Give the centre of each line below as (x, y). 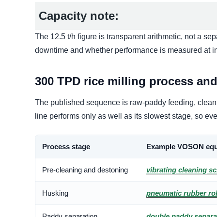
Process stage (66, 147)
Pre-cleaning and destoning (85, 170)
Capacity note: (79, 16)
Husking (55, 193)
